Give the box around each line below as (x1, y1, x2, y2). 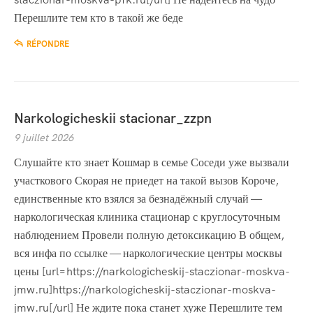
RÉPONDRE (27, 38, 69, 50)
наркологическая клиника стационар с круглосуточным (14, 210, 280, 225)
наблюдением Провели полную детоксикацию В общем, (14, 228, 284, 243)
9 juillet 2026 (14, 131, 73, 145)
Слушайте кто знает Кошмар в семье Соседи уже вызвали (14, 155, 289, 170)
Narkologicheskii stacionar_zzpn (14, 110, 212, 128)
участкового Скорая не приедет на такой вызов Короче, (14, 173, 279, 189)
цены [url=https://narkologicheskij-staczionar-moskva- (14, 264, 290, 279)
